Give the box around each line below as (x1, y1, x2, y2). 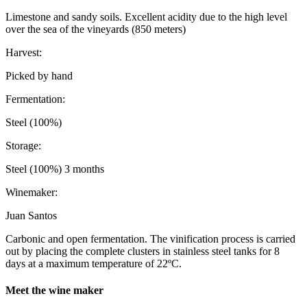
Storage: (5, 140, 41, 151)
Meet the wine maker (5, 284, 103, 297)
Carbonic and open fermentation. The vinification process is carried (5, 233, 295, 245)
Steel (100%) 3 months (5, 163, 104, 175)
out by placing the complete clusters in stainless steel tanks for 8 (5, 245, 280, 257)
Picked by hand (5, 70, 73, 82)
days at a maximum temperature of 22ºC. (5, 258, 182, 269)
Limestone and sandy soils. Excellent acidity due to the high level (5, 11, 287, 23)
